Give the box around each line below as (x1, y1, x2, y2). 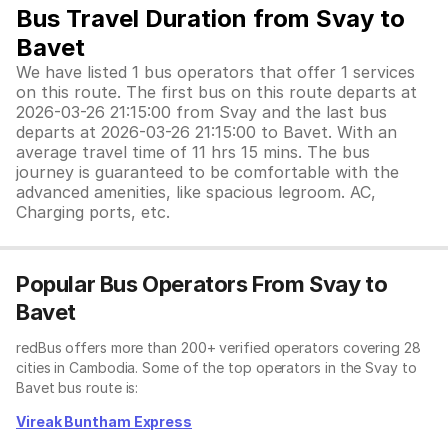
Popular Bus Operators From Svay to (16, 271, 388, 297)
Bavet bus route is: (16, 379, 139, 396)
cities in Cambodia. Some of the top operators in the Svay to (16, 359, 417, 376)
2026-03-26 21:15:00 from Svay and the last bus (16, 102, 387, 122)
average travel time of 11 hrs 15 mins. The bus (16, 142, 370, 162)
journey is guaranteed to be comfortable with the (16, 162, 399, 182)
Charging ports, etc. (16, 202, 170, 222)
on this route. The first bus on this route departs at (16, 82, 417, 102)
